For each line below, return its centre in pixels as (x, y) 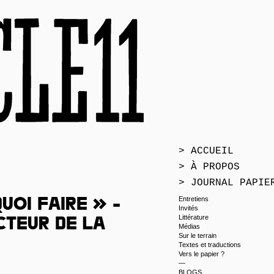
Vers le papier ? (202, 254)
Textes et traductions (210, 245)
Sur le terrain (198, 235)
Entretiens (194, 199)
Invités (188, 208)
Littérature (194, 217)
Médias (189, 226)
